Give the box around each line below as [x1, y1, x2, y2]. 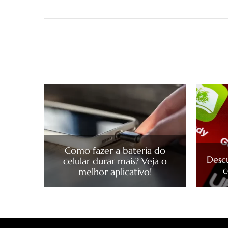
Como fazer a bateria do [64, 144, 165, 156]
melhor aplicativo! [78, 165, 152, 178]
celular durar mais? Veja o [63, 155, 167, 167]
